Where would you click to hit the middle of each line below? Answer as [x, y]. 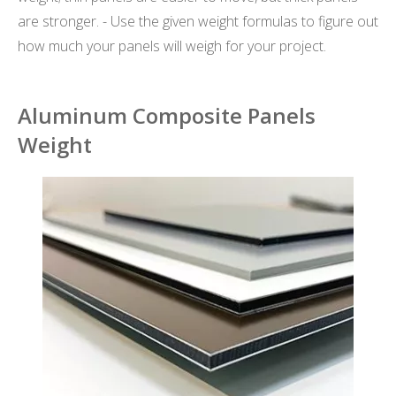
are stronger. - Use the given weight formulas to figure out [198, 21]
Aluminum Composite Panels [167, 115]
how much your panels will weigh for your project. [172, 46]
